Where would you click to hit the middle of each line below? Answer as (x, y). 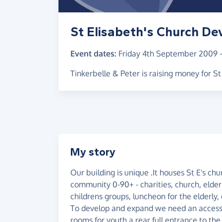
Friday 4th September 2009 (168, 53)
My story (93, 152)
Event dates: (93, 53)
